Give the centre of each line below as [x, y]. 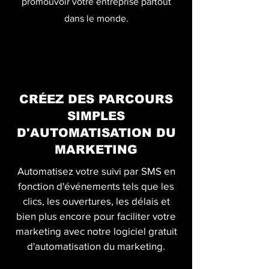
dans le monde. [96, 18]
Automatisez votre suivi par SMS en [96, 171]
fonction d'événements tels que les [96, 186]
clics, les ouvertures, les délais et [96, 201]
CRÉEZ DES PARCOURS [96, 99]
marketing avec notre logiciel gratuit [96, 231]
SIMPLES [96, 116]
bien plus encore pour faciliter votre [96, 216]
